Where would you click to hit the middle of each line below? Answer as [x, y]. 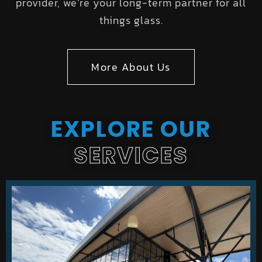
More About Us [131, 67]
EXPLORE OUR [131, 129]
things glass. [131, 20]
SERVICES [131, 156]
